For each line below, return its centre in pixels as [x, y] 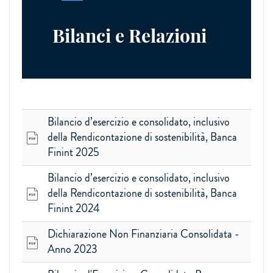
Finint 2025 [73, 152]
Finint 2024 [74, 208]
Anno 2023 [73, 249]
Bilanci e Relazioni [129, 35]
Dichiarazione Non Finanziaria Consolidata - [143, 234]
